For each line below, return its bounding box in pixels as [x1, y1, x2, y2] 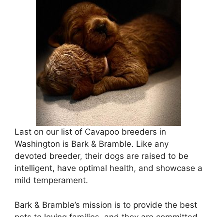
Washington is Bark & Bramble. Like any [15, 139, 169, 149]
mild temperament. [15, 175, 88, 186]
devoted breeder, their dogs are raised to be [15, 151, 188, 161]
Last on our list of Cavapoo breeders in [15, 127, 166, 137]
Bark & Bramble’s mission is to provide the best [15, 200, 197, 210]
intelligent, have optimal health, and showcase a [15, 163, 202, 173]
